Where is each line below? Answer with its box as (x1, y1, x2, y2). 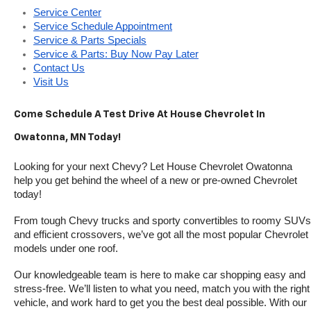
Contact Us (33, 62, 85, 74)
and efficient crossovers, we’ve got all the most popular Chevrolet (14, 229, 308, 241)
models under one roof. (14, 243, 118, 255)
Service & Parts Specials (33, 35, 146, 47)
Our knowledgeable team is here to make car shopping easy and (14, 269, 305, 281)
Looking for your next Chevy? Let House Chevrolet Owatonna (14, 161, 292, 173)
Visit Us (33, 76, 69, 88)
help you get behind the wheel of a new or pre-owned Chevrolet (14, 175, 297, 187)
